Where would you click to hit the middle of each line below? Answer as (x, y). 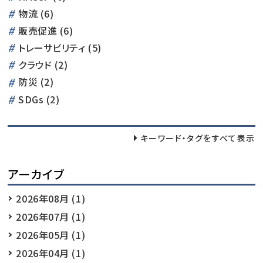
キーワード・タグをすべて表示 (198, 138)
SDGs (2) (39, 99)
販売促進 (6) (46, 31)
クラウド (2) (43, 65)
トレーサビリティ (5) (60, 48)
